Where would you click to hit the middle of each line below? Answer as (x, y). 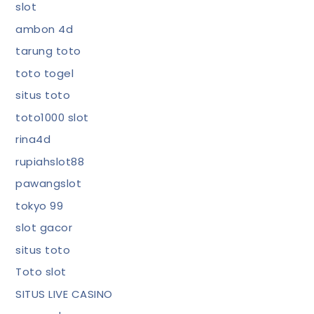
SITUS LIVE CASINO (64, 294)
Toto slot (41, 272)
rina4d (33, 139)
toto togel (45, 73)
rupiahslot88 (50, 161)
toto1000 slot (52, 117)
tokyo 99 (40, 205)
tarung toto (48, 51)
